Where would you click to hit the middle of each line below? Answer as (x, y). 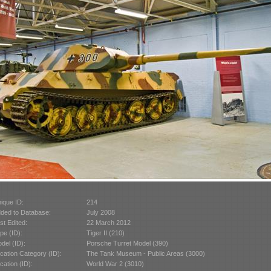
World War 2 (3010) (115, 263)
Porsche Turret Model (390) (127, 243)
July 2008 (100, 212)
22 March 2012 (108, 222)
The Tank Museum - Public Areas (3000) (145, 253)
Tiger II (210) (105, 233)
